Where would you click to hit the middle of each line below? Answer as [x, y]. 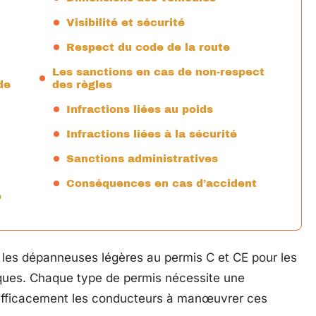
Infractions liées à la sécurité [152, 134]
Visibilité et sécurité [126, 23]
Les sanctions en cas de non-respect [158, 72]
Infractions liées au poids [140, 109]
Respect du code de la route [148, 47]
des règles [82, 85]
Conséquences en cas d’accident [162, 183]
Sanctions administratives [142, 159]
